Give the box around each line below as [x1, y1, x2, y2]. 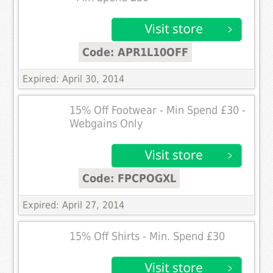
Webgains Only [69, 117, 144, 130]
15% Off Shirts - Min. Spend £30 [69, 230, 225, 243]
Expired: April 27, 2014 [23, 199, 125, 211]
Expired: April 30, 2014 [23, 73, 125, 85]
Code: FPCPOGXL [82, 171, 177, 185]
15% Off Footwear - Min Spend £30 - [69, 104, 246, 116]
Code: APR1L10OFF [82, 45, 189, 58]
